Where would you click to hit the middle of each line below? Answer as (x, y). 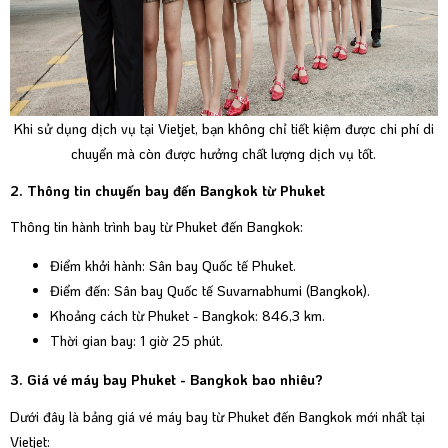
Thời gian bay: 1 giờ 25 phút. (136, 341)
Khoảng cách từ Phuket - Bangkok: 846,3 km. (187, 316)
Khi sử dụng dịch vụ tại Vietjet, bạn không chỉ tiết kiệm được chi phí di (224, 129)
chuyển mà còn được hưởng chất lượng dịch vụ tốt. (224, 154)
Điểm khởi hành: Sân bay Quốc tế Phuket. (173, 266)
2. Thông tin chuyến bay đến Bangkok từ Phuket (167, 190)
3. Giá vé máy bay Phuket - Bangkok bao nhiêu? (166, 380)
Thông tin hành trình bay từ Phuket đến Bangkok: (156, 227)
